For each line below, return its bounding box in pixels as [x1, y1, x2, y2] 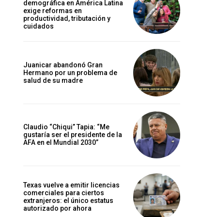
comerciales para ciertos [23, 189, 104, 197]
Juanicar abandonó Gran [23, 61, 103, 69]
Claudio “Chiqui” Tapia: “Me [23, 123, 109, 131]
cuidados [23, 22, 54, 30]
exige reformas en [23, 6, 82, 15]
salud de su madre [23, 77, 83, 84]
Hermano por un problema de [23, 69, 117, 77]
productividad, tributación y [23, 14, 110, 22]
